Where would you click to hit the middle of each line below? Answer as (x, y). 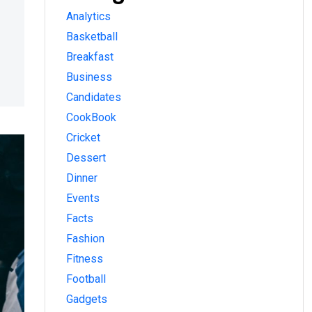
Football (86, 279)
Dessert (86, 158)
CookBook (91, 118)
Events (83, 198)
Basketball (92, 37)
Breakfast (90, 57)
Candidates (94, 97)
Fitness (85, 259)
